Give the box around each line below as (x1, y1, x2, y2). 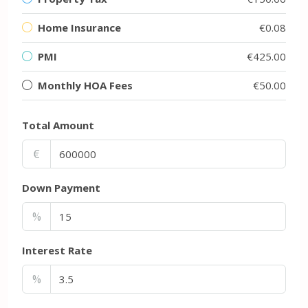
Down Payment (22, 180, 100, 195)
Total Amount (22, 118, 94, 132)
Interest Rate (22, 243, 92, 257)
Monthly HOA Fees (38, 78, 133, 92)
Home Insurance (38, 20, 121, 34)
